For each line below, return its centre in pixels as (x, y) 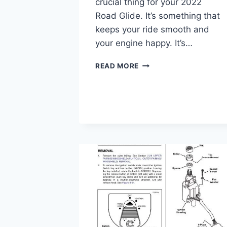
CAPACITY (158, 106)
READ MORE (117, 66)
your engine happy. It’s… (144, 43)
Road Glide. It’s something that (158, 15)
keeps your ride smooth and (152, 29)
